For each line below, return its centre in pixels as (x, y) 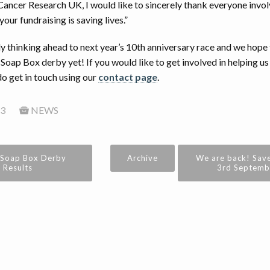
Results (18, 168)
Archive (143, 158)
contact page (127, 77)
